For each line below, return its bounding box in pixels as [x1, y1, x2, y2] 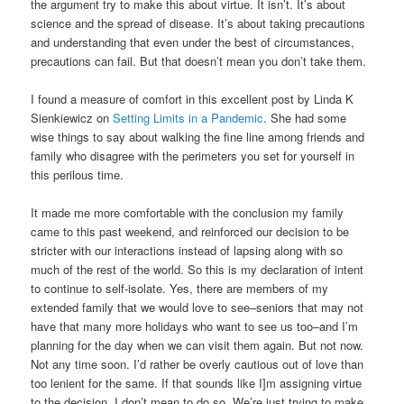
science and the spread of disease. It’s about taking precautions [31, 14, 366, 32]
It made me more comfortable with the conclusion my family [31, 204, 344, 222]
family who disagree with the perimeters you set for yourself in [31, 147, 355, 165]
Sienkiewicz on [31, 109, 114, 127]
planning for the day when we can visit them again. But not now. [31, 336, 364, 354]
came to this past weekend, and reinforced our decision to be [31, 223, 350, 241]
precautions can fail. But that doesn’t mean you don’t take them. [31, 52, 367, 70]
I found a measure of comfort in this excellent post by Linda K [31, 90, 354, 108]
